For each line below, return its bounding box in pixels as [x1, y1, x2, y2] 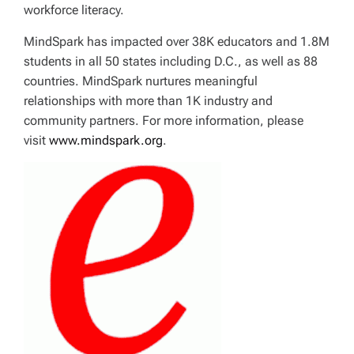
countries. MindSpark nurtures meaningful [24, 73, 258, 88]
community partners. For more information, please [24, 112, 303, 128]
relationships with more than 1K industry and [24, 92, 273, 108]
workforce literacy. [24, 2, 124, 17]
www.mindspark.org [49, 132, 163, 148]
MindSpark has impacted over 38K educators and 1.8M [24, 33, 330, 49]
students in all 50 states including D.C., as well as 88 [24, 53, 318, 69]
